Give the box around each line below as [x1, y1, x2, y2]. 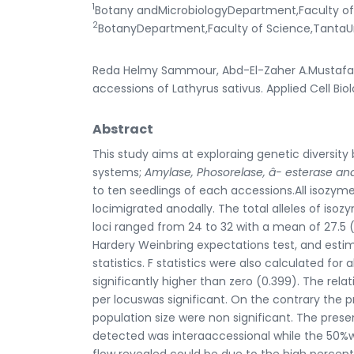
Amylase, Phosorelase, [145, 164, 269, 180]
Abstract [92, 119, 153, 138]
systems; [92, 164, 145, 180]
